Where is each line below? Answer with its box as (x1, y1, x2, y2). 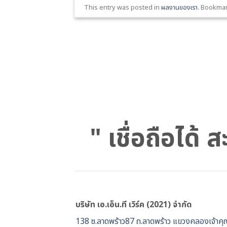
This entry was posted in (84, 3, 162, 13)
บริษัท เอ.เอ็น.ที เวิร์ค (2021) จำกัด (75, 199, 193, 211)
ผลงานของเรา (161, 3, 198, 13)
